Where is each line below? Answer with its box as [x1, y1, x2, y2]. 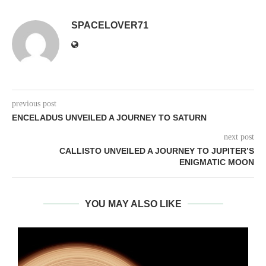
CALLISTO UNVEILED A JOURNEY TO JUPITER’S [59, 146, 254, 156]
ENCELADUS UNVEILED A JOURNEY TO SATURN [12, 113, 207, 123]
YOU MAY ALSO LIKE [84, 199, 182, 210]
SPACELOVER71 [71, 20, 148, 31]
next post [224, 132, 254, 142]
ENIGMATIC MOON [179, 157, 254, 167]
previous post [12, 99, 56, 109]
